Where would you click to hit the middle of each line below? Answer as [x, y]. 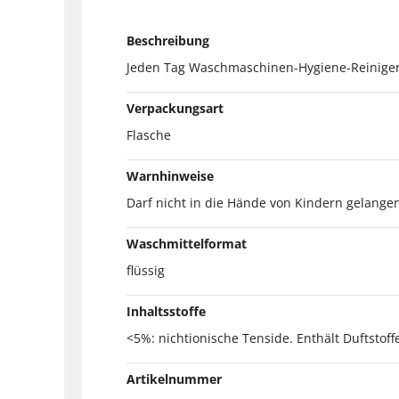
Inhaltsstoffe [166, 311]
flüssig [146, 270]
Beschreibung [168, 40]
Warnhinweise [170, 175]
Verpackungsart [175, 108]
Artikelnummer [174, 379]
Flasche [149, 134]
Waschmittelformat [187, 243]
